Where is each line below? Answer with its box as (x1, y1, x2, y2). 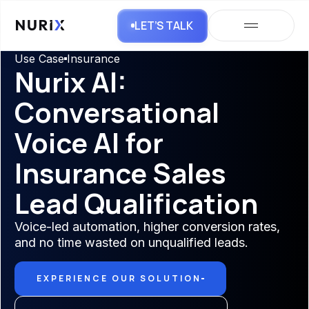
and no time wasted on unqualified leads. (14, 235, 248, 250)
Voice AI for (14, 123, 163, 161)
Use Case (14, 52, 64, 66)
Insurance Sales (14, 154, 226, 192)
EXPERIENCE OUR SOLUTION (37, 272, 201, 284)
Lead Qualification (14, 184, 258, 222)
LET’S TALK (134, 17, 194, 33)
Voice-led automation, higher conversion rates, (14, 219, 280, 234)
